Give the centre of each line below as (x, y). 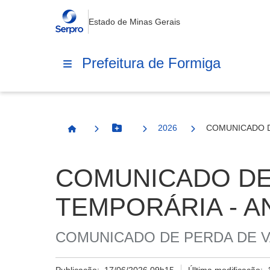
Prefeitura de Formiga (151, 63)
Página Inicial (99, 134)
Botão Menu (141, 133)
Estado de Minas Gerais (134, 22)
